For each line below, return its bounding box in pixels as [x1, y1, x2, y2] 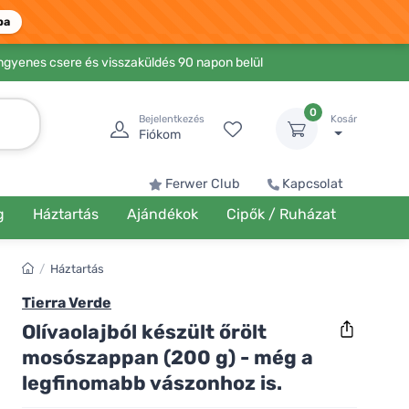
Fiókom [139, 127, 181, 142]
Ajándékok [126, 205, 198, 223]
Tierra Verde [22, 294, 111, 311]
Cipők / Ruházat [225, 205, 336, 223]
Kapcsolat [282, 176, 343, 192]
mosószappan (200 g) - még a [22, 345, 313, 369]
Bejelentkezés [139, 113, 204, 125]
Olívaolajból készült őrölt [22, 320, 267, 343]
